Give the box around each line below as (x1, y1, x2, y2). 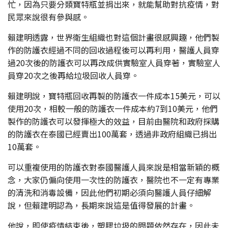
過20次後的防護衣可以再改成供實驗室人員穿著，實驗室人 (8, 56, 220, 69)
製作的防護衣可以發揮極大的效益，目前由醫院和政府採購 (8, 115, 219, 127)
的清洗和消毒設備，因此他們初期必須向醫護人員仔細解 (8, 186, 211, 198)
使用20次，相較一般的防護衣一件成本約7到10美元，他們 (8, 102, 218, 115)
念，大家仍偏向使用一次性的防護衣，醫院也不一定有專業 (8, 173, 219, 186)
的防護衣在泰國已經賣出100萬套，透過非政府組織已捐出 (8, 127, 217, 140)
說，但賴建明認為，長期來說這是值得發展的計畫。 (8, 198, 195, 211)
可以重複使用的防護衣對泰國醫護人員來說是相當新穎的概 (8, 160, 219, 173)
